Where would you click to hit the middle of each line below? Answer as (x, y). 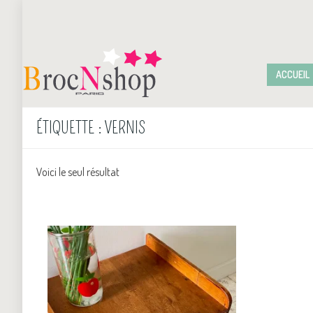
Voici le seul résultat (78, 172)
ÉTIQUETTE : (70, 128)
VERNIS (125, 128)
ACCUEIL (293, 74)
